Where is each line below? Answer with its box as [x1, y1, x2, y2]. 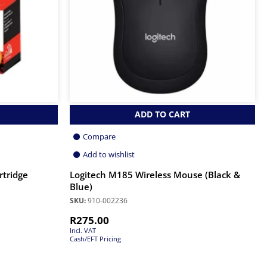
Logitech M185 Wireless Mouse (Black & [70, 169, 240, 182]
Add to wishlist [83, 149, 135, 160]
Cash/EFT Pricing [70, 234, 121, 244]
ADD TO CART [135, 108, 190, 120]
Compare [83, 131, 116, 142]
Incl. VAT [70, 226, 96, 235]
